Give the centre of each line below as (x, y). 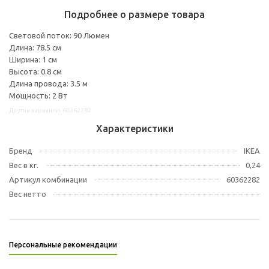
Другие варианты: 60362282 (50, 110)
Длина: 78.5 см (35, 47)
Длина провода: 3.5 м (48, 83)
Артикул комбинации (48, 179)
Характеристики (134, 128)
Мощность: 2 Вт (38, 95)
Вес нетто (28, 194)
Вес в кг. (24, 165)
